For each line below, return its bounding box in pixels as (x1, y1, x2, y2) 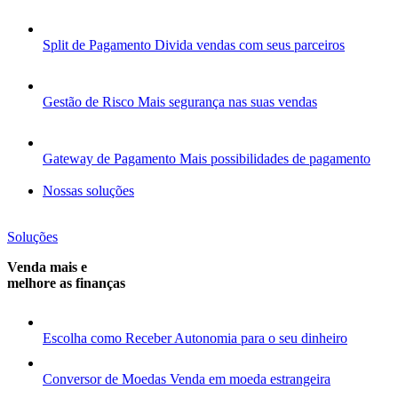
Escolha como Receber (43, 330, 171, 346)
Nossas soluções (43, 183, 134, 198)
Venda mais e (7, 259, 87, 275)
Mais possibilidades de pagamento (179, 151, 370, 166)
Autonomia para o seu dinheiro (174, 330, 347, 346)
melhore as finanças (7, 275, 125, 291)
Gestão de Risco (43, 94, 134, 109)
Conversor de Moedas (43, 371, 166, 386)
